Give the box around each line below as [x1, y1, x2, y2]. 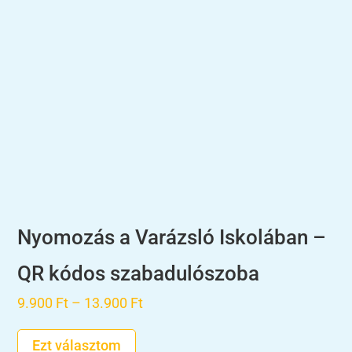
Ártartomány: [142, 293, 225, 310]
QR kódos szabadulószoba [17, 261, 260, 285]
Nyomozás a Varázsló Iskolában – [17, 225, 327, 249]
